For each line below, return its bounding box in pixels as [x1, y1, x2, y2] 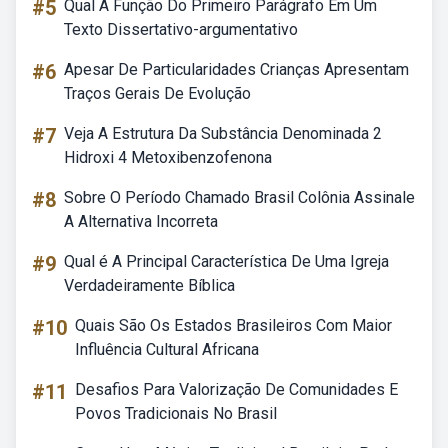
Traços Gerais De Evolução [64, 84, 251, 103]
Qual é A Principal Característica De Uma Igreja [64, 252, 389, 271]
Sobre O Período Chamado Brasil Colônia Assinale [64, 188, 415, 207]
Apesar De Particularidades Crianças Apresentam [64, 60, 409, 79]
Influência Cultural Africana [75, 340, 259, 359]
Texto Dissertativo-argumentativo [64, 20, 298, 39]
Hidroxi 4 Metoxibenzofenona [64, 148, 272, 167]
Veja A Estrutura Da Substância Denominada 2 [64, 124, 382, 143]
